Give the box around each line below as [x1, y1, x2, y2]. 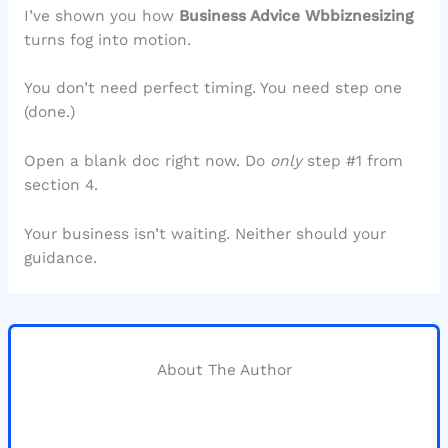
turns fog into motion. [23, 30, 191, 49]
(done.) [23, 103, 75, 122]
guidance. [23, 248, 97, 267]
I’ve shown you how [23, 6, 179, 25]
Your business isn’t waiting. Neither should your [23, 224, 386, 243]
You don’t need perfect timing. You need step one [23, 79, 402, 98]
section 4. [23, 176, 98, 195]
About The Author [156, 361, 292, 380]
